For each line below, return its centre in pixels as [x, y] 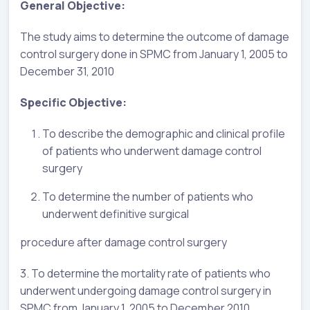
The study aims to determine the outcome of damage [155, 36]
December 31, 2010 [67, 71]
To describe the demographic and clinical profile [164, 133]
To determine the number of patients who [148, 196]
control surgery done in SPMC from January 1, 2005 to [154, 54]
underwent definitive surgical [116, 213]
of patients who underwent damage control [152, 151]
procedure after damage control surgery [124, 242]
